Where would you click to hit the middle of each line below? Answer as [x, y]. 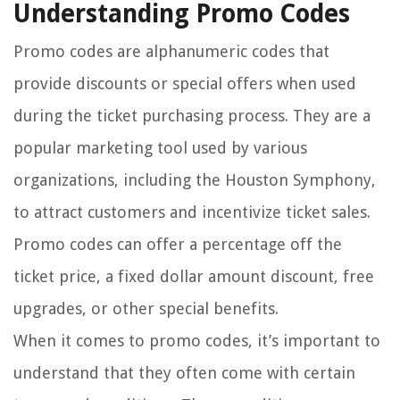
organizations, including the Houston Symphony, [195, 179]
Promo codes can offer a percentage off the [178, 244]
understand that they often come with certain [184, 372]
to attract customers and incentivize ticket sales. [192, 212]
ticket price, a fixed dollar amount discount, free [194, 276]
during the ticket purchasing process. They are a [192, 115]
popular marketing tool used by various [160, 147]
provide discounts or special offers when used [185, 83]
